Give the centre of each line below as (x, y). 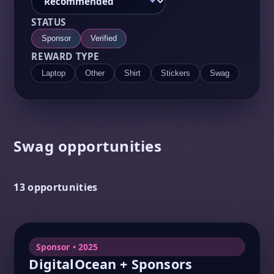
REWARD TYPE (66, 56)
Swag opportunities (88, 146)
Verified (103, 39)
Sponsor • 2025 (67, 246)
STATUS (49, 22)
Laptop (53, 73)
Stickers (175, 73)
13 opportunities (56, 187)
